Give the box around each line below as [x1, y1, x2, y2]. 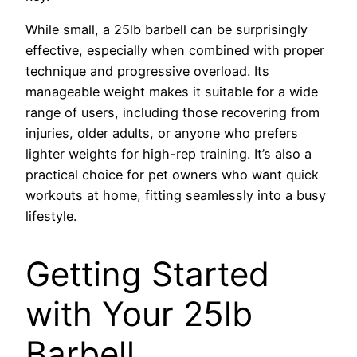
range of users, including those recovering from [25, 104, 320, 120]
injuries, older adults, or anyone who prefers [25, 124, 298, 141]
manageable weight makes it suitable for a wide [25, 83, 318, 100]
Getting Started [25, 253, 269, 294]
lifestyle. [25, 207, 76, 224]
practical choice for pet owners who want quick [25, 166, 319, 182]
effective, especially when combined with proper [25, 41, 324, 58]
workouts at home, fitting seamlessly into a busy [25, 186, 326, 203]
